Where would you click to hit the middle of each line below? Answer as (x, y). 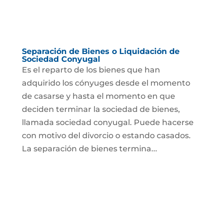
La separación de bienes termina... (89, 148)
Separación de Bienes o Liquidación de (100, 51)
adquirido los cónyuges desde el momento (106, 83)
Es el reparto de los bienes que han (91, 70)
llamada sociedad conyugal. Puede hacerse (108, 122)
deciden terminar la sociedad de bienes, (101, 109)
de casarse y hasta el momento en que (98, 96)
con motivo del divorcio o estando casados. (106, 135)
